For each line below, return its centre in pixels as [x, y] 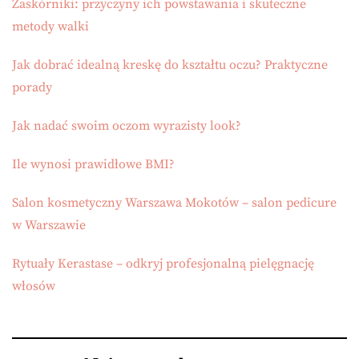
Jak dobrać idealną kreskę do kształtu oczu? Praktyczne [170, 65]
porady [32, 88]
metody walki [50, 27]
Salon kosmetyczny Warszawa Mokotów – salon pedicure [174, 203]
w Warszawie [49, 226]
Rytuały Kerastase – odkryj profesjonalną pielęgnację [163, 264]
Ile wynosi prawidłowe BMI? [93, 165]
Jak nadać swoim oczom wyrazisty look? [127, 126]
